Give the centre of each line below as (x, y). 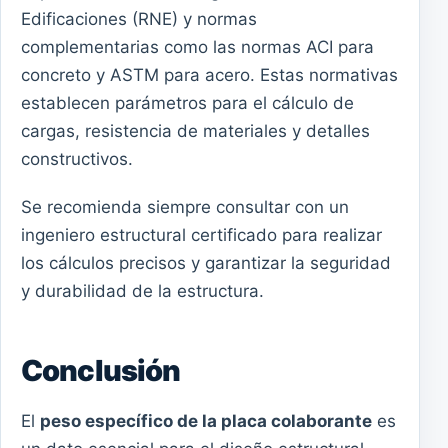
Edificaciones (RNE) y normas (139, 19)
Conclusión (101, 371)
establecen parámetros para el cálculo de (187, 103)
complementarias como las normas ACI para (197, 47)
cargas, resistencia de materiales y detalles (195, 131)
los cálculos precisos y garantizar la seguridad (206, 262)
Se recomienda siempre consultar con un (185, 206)
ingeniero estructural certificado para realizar (201, 234)
